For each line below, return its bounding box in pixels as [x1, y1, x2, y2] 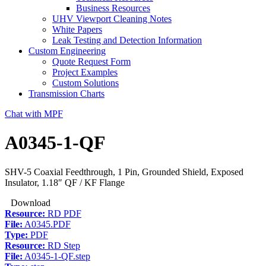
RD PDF [45, 208, 81, 218]
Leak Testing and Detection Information [52, 35, 202, 45]
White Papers [52, 24, 102, 34]
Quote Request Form [52, 56, 131, 66]
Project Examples [52, 67, 118, 77]
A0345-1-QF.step [23, 251, 90, 261]
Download [11, 197, 50, 208]
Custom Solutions [52, 78, 119, 88]
